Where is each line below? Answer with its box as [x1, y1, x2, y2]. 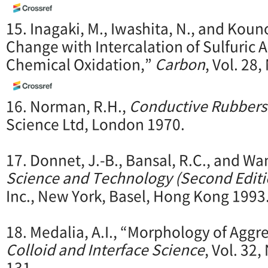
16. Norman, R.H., [6, 95, 129, 117]
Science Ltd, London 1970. [6, 113, 185, 135]
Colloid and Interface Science [6, 239, 205, 261]
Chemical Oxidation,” [6, 53, 155, 75]
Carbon [155, 53, 205, 75]
